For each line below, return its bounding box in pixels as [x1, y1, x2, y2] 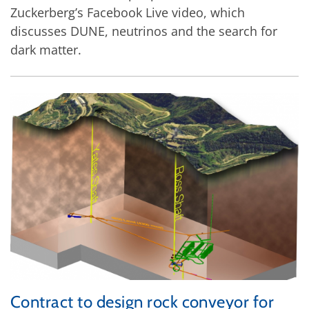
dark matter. [10, 41, 81, 58]
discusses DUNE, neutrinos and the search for [10, 22, 277, 39]
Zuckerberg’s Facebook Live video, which [10, 3, 245, 21]
